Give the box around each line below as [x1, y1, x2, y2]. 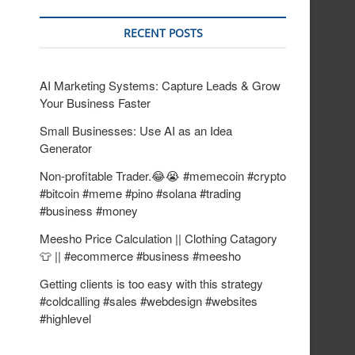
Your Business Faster [40, 94, 151, 111]
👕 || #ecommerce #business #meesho [40, 247, 241, 264]
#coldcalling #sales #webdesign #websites [40, 292, 258, 309]
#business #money [40, 202, 138, 219]
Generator [40, 139, 92, 156]
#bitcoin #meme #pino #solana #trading [40, 185, 241, 201]
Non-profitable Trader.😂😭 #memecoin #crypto [40, 167, 286, 184]
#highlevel [40, 310, 91, 326]
